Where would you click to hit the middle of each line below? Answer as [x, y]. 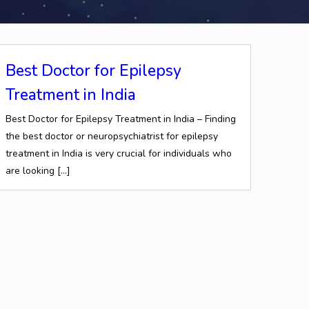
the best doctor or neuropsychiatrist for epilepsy [112, 136]
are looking [30, 171]
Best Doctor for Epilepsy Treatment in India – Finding [121, 119]
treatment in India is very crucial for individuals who [119, 153]
